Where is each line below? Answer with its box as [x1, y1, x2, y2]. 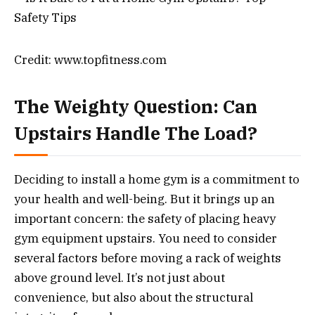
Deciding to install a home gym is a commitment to [14, 172, 300, 188]
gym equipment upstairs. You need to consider [14, 231, 277, 247]
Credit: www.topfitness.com [14, 51, 167, 67]
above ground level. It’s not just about [14, 270, 225, 286]
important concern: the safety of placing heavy [14, 211, 276, 227]
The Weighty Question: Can [14, 95, 257, 119]
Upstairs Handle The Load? [14, 122, 257, 146]
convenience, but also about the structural [14, 290, 253, 306]
